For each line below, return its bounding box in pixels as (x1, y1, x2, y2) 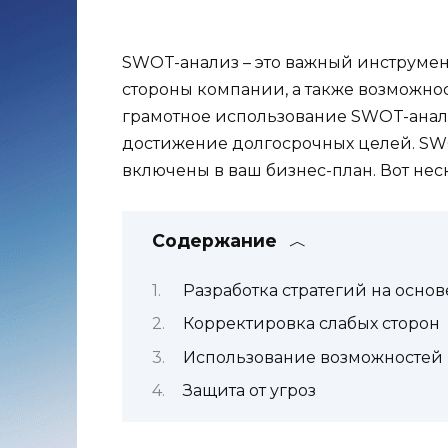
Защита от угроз (182, 380, 316, 400)
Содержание (152, 230, 277, 252)
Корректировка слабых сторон (182, 314, 440, 334)
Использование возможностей (182, 347, 443, 367)
